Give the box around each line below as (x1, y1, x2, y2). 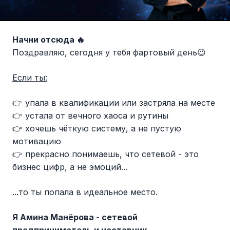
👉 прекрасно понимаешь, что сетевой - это (12, 149, 199, 160)
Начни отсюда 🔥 (12, 34, 85, 45)
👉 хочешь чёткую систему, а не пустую (12, 123, 181, 134)
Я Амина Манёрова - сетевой (12, 212, 138, 223)
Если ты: (12, 72, 47, 83)
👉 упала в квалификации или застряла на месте (12, 98, 215, 108)
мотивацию (12, 136, 61, 147)
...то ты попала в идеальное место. (12, 187, 158, 198)
